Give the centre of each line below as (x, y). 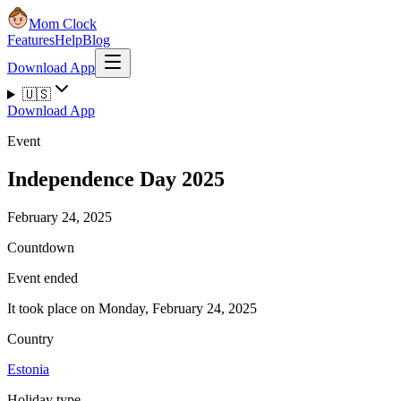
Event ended (43, 277)
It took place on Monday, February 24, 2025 (132, 308)
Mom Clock (63, 24)
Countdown (41, 247)
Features (31, 40)
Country (30, 338)
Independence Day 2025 (116, 179)
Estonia (28, 369)
